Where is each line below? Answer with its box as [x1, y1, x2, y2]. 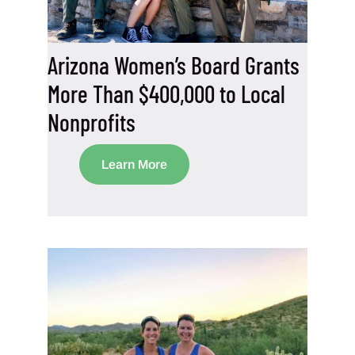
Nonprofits [48, 107, 136, 136]
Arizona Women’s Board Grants [48, 50, 300, 79]
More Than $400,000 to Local [48, 78, 285, 108]
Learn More [101, 157, 167, 171]
